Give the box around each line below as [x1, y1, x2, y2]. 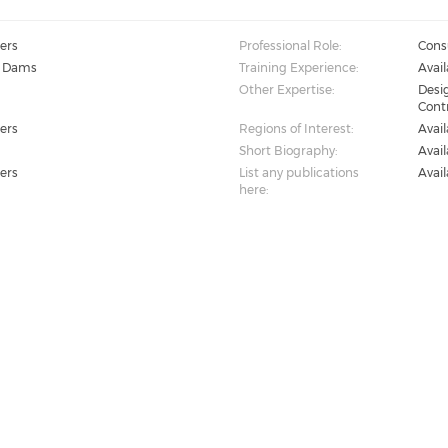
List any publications [238, 165, 359, 180]
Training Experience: [238, 60, 358, 75]
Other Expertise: [238, 82, 334, 97]
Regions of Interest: [238, 121, 353, 136]
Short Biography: [238, 143, 337, 158]
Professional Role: [238, 38, 341, 53]
